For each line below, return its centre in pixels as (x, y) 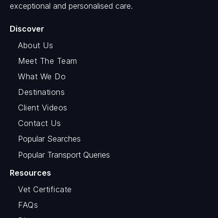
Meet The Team (48, 61)
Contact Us (39, 123)
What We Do (42, 76)
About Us (36, 45)
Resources (30, 173)
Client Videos (43, 107)
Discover (27, 28)
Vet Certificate (45, 189)
